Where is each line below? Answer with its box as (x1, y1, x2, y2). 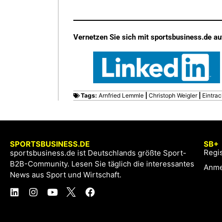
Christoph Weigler (149, 92, 198, 99)
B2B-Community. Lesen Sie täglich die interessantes (10, 159, 194, 168)
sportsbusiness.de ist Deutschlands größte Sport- (10, 148, 186, 158)
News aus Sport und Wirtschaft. (10, 170, 121, 179)
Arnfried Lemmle (99, 92, 144, 99)
